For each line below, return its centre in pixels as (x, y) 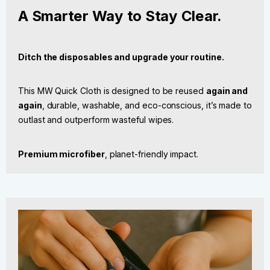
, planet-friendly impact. (151, 154)
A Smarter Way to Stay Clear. (120, 16)
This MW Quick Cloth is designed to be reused (112, 91)
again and (227, 91)
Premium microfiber (61, 154)
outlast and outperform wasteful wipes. (96, 120)
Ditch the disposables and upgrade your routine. (121, 57)
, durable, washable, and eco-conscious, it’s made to (147, 105)
